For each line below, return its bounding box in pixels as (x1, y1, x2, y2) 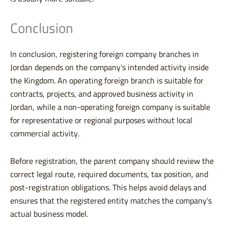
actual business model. (10, 206, 88, 222)
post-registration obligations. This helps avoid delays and (10, 180, 206, 195)
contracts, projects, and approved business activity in (10, 86, 193, 102)
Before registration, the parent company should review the (10, 153, 214, 169)
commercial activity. (10, 126, 79, 141)
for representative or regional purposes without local (10, 112, 192, 128)
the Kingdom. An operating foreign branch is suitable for (10, 73, 204, 89)
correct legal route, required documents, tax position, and (10, 166, 208, 182)
